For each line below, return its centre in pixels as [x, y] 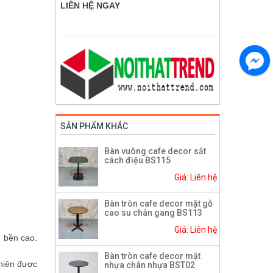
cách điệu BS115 [137, 161]
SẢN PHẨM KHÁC [94, 126]
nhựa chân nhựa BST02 [150, 265]
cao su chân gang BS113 [153, 213]
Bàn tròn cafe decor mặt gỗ [158, 204]
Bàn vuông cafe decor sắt [155, 151]
